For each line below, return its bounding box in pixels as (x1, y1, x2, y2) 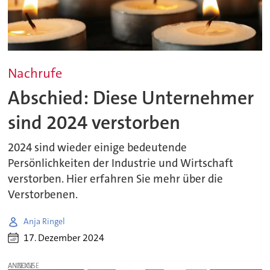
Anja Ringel (24, 216, 66, 227)
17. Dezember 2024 (24, 231, 105, 244)
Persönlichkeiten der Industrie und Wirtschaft (8, 156, 234, 171)
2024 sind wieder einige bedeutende (8, 140, 187, 155)
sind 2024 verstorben (8, 110, 181, 135)
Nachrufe (8, 64, 63, 83)
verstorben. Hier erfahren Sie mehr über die (8, 172, 224, 187)
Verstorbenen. (8, 187, 78, 202)
